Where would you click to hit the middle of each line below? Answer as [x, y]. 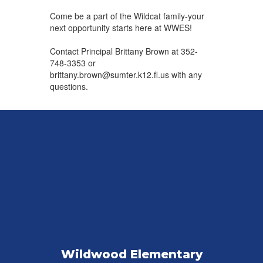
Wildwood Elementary [131, 254]
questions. [69, 87]
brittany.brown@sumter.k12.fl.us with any [126, 75]
